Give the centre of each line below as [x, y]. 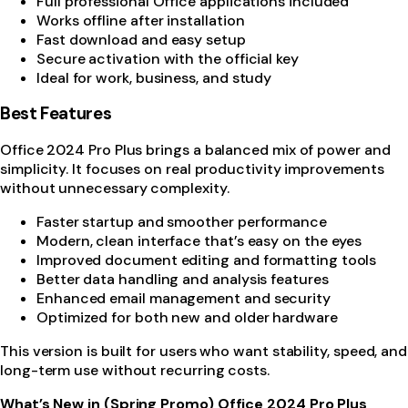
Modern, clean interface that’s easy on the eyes [199, 240]
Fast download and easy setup [141, 40]
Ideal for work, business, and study [154, 78]
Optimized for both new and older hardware [187, 317]
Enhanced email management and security [184, 298]
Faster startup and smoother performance [182, 221]
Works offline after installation [141, 21]
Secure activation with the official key [168, 59]
